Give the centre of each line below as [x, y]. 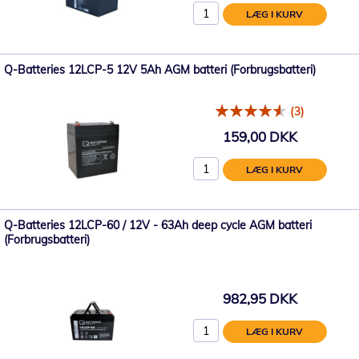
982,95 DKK [260, 299]
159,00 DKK [260, 137]
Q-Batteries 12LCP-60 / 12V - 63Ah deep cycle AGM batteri [158, 225]
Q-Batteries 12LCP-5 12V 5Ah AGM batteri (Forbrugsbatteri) [160, 69]
